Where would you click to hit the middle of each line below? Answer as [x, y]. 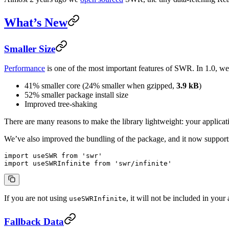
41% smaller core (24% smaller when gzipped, [100, 86]
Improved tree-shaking [61, 104]
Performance [25, 68]
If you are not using [37, 198]
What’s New [36, 22]
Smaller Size [30, 49]
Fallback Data [34, 222]
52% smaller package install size [76, 95]
